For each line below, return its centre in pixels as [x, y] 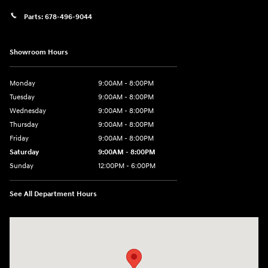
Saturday [24, 152]
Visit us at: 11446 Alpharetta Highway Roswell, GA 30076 [112, 223]
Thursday [24, 124]
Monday [22, 83]
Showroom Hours [39, 52]
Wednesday [28, 111]
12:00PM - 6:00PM [127, 166]
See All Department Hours [53, 194]
